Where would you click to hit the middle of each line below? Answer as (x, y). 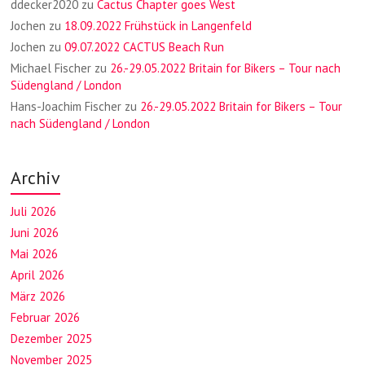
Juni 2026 (35, 233)
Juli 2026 (34, 212)
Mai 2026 (35, 254)
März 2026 (38, 297)
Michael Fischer (51, 68)
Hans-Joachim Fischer (66, 107)
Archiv (36, 178)
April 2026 (38, 275)
